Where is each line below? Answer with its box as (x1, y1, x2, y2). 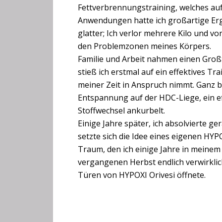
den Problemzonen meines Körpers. (78, 40, 211, 52)
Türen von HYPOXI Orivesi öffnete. (78, 169, 206, 180)
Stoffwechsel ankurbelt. (78, 105, 165, 116)
